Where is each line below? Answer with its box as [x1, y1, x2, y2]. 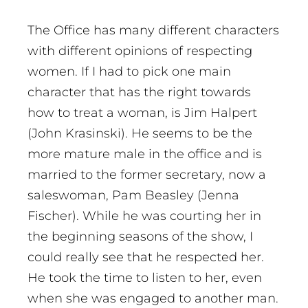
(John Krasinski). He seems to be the [27, 126, 252, 142]
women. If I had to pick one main [27, 64, 231, 80]
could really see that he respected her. [27, 250, 264, 265]
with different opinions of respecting [27, 43, 252, 59]
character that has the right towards [27, 85, 251, 100]
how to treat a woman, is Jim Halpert [27, 105, 257, 121]
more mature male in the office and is [27, 146, 262, 162]
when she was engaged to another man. [27, 291, 278, 307]
